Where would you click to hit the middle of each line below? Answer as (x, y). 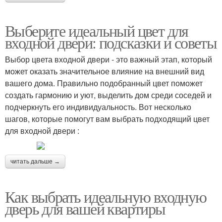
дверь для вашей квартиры (85, 208)
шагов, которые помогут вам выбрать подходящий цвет (107, 118)
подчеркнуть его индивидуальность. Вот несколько (98, 107)
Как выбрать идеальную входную (106, 196)
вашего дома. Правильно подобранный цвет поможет (104, 83)
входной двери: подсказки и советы (111, 42)
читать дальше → (35, 161)
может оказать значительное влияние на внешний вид (105, 71)
